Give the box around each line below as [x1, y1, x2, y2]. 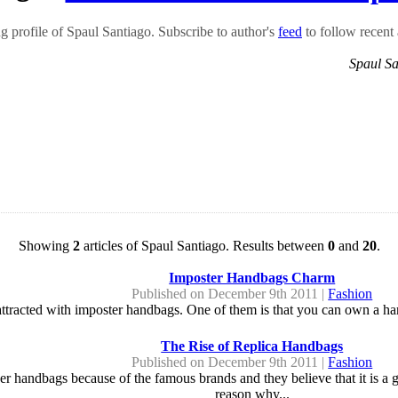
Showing [18, 238, 73, 254]
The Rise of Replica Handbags [161, 338, 344, 354]
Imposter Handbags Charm [169, 270, 336, 286]
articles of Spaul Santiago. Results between [79, 238, 328, 254]
